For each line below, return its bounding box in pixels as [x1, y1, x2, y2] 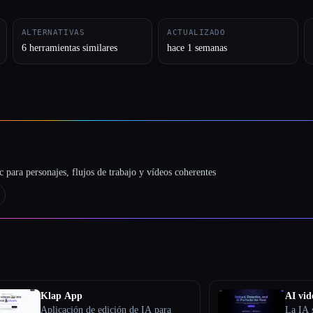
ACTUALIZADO [167, 27, 226, 37]
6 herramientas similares [21, 42, 117, 53]
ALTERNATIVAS [21, 27, 85, 37]
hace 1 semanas [167, 42, 228, 53]
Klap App [41, 290, 83, 301]
